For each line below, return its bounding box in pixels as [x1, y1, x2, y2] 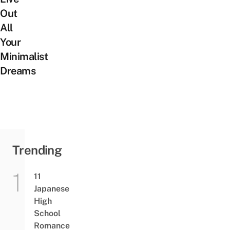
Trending [12, 143, 62, 158]
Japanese [33, 184, 69, 194]
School [33, 208, 61, 219]
